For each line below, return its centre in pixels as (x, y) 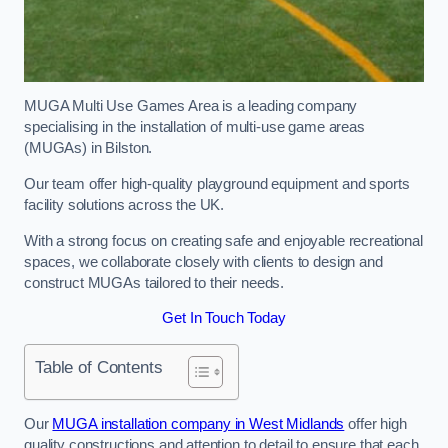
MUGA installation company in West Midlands (198, 424)
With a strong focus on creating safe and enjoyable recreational (223, 240)
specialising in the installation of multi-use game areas (194, 127)
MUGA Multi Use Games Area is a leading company (191, 106)
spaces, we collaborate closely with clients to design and (203, 261)
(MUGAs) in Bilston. (88, 148)
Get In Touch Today (224, 318)
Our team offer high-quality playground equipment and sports (217, 183)
